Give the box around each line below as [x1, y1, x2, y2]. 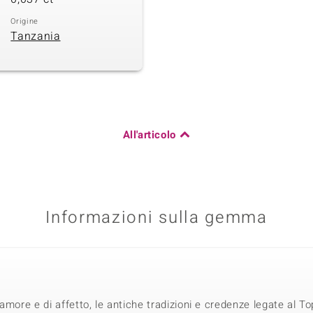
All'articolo [122, 127, 176, 143]
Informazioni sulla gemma [45, 205, 268, 231]
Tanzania [10, 28, 61, 45]
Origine [10, 15, 38, 27]
